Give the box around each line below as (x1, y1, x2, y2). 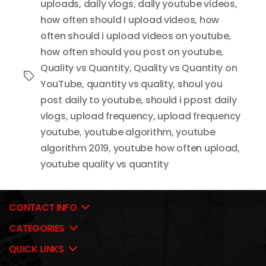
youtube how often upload (113, 141, 238, 155)
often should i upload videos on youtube (40, 28, 229, 43)
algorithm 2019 (40, 141, 109, 155)
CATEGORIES (9, 221, 66, 235)
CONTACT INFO (9, 200, 79, 214)
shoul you (177, 77, 223, 91)
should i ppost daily (145, 93, 237, 107)
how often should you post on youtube (40, 45, 221, 59)
